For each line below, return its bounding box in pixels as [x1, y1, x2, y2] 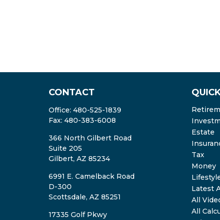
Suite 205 [48, 143, 82, 153]
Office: [48, 105, 73, 114]
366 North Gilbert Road [48, 133, 132, 142]
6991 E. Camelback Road [48, 171, 135, 181]
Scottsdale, [48, 192, 89, 201]
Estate [192, 127, 215, 137]
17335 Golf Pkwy [48, 210, 107, 219]
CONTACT [48, 86, 95, 98]
